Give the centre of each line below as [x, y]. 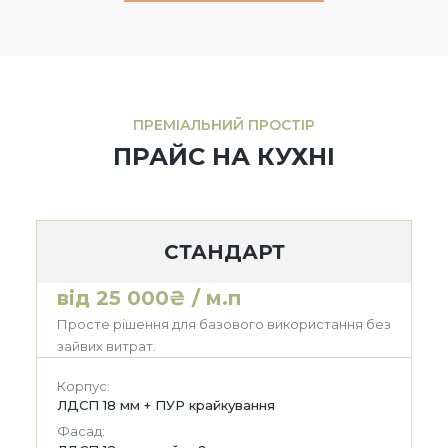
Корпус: [83, 385]
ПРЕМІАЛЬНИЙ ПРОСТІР [224, 124]
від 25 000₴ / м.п [149, 297]
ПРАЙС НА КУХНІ [224, 156]
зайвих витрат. [106, 345]
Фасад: [81, 430]
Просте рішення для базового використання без [224, 323]
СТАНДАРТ [224, 251]
